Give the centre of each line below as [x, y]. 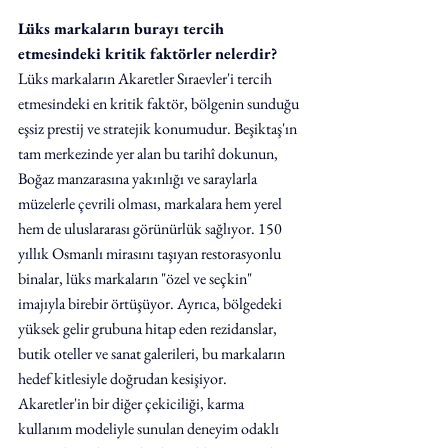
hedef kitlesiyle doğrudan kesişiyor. [122, 378]
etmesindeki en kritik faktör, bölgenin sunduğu [160, 103]
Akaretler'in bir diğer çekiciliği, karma [132, 403]
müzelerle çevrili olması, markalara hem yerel [151, 203]
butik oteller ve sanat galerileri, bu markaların [153, 353]
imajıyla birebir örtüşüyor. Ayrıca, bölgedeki [151, 303]
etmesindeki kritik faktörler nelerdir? [147, 53]
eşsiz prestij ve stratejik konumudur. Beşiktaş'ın [159, 128]
